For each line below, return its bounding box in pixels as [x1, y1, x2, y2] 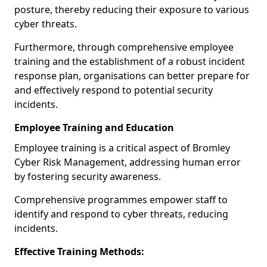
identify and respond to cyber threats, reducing [14, 207, 228, 221]
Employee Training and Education [14, 121, 174, 134]
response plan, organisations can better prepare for [14, 69, 250, 82]
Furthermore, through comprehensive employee [14, 41, 234, 54]
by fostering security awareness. [14, 170, 161, 183]
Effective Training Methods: [14, 245, 144, 258]
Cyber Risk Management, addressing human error [14, 156, 241, 169]
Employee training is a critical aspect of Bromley [14, 141, 230, 154]
